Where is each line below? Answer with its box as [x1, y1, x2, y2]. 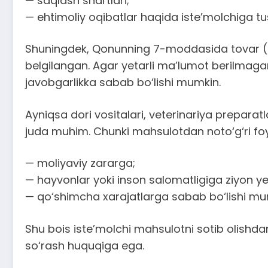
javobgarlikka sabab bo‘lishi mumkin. [25, 75, 221, 90]
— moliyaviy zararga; [25, 156, 135, 171]
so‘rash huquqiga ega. [25, 237, 144, 253]
